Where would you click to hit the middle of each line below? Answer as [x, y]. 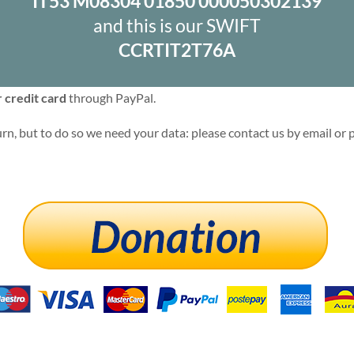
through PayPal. [111, 97]
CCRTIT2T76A [177, 49]
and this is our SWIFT [177, 25]
